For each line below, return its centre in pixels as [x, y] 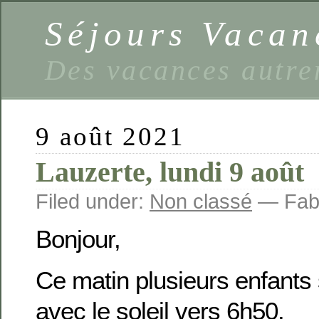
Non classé [201, 201]
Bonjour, [78, 239]
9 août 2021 [111, 136]
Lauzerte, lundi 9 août [170, 172]
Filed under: [93, 201]
